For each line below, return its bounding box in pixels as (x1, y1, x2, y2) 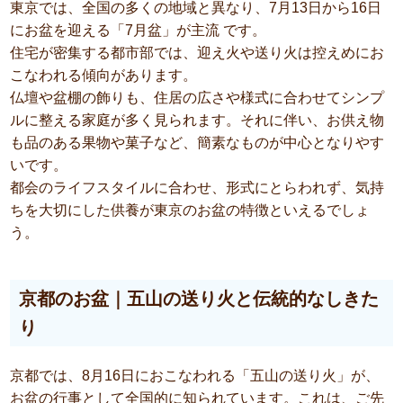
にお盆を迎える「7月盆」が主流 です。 (10, 22, 267, 39)
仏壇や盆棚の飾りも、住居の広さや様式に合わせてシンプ (10, 90, 385, 106)
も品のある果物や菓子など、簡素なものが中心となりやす (10, 135, 385, 151)
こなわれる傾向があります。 (10, 67, 198, 84)
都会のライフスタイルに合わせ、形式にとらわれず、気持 (10, 180, 385, 196)
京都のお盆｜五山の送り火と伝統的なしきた (19, 289, 380, 309)
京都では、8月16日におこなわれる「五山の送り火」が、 (10, 368, 381, 384)
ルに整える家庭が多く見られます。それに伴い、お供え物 (10, 112, 385, 129)
